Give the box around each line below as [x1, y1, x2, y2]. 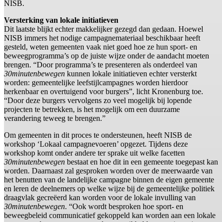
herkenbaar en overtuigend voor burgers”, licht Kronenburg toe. [4, 87, 203, 96]
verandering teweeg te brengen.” [4, 114, 106, 123]
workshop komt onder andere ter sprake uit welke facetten [4, 149, 185, 158]
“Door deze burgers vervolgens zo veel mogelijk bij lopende [4, 96, 192, 105]
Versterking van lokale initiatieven [4, 16, 118, 25]
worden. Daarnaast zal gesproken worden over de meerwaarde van [4, 166, 213, 175]
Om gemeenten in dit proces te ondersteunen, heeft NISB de [4, 131, 192, 140]
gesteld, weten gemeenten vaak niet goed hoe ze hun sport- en [4, 43, 197, 52]
